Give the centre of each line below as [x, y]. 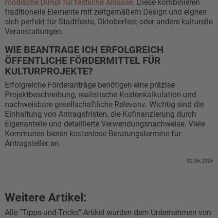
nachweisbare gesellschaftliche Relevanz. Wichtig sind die [104, 104]
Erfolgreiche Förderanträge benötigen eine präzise [90, 85]
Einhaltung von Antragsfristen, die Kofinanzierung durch [100, 114]
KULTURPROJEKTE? [49, 71]
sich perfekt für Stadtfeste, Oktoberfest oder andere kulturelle [109, 22]
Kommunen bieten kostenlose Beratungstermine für [93, 134]
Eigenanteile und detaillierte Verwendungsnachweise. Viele [105, 124]
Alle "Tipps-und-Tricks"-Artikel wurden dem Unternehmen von [108, 212]
